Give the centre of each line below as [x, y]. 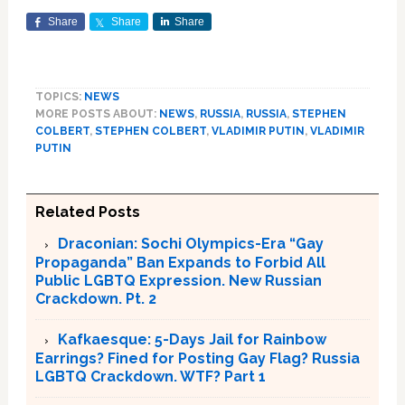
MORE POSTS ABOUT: [97, 113]
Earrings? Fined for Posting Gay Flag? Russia [197, 358]
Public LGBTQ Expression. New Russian [178, 280]
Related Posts [87, 212]
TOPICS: [59, 96]
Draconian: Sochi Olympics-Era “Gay [190, 243]
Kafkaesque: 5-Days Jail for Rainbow [192, 339]
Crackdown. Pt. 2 [95, 298]
